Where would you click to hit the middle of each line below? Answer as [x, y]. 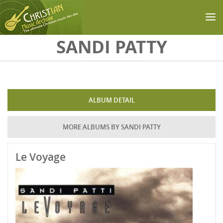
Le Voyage [41, 157]
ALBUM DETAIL [111, 100]
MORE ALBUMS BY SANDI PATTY [111, 127]
